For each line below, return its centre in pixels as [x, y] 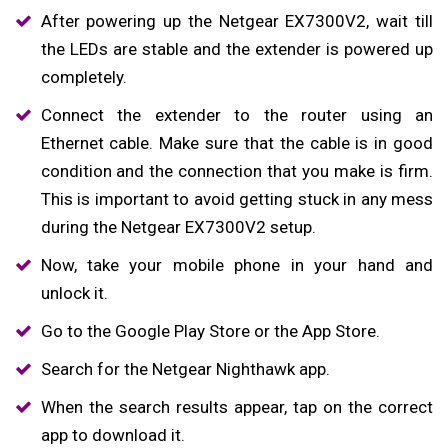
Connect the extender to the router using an [236, 114]
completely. [83, 76]
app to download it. [112, 434]
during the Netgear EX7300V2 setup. [178, 226]
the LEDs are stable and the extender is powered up [236, 48]
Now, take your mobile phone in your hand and [236, 264]
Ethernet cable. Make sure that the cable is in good [236, 142]
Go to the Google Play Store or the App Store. [210, 330]
